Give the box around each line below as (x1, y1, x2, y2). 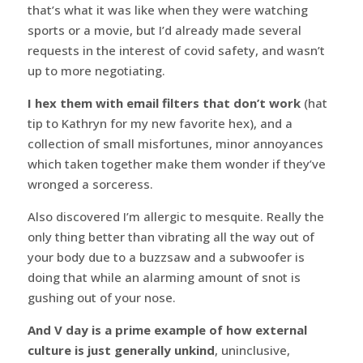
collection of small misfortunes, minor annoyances (27, 135, 323, 152)
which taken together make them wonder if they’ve (27, 155, 326, 172)
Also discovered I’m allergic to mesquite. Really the (27, 207, 324, 224)
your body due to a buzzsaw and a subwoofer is (27, 248, 305, 265)
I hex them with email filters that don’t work (27, 94, 301, 111)
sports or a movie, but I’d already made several (27, 21, 301, 38)
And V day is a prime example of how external (27, 321, 307, 338)
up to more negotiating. (27, 62, 165, 79)
